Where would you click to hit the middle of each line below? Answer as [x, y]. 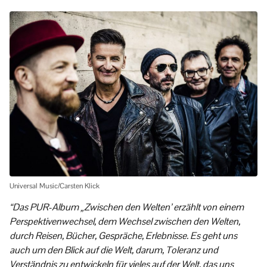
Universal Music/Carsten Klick [55, 186]
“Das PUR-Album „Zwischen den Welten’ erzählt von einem [127, 207]
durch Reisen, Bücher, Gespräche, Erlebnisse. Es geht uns [123, 235]
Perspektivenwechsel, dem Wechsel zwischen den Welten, [125, 221]
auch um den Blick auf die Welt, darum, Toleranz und [114, 250]
